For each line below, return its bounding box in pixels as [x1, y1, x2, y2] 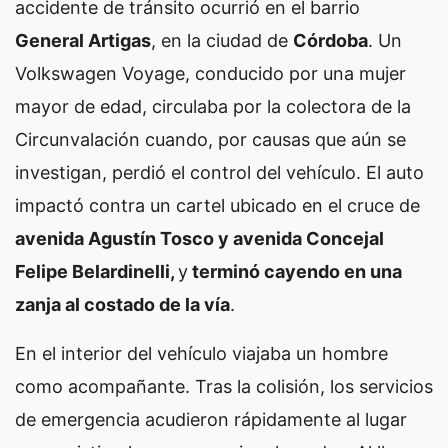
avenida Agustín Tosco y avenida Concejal [15, 227, 384, 249]
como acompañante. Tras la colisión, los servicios [15, 375, 433, 397]
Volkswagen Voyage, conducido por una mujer [15, 62, 406, 84]
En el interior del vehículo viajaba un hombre [15, 342, 388, 364]
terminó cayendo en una [188, 260, 402, 282]
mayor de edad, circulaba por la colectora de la [15, 95, 411, 117]
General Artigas [15, 29, 151, 51]
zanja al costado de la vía [15, 293, 230, 315]
